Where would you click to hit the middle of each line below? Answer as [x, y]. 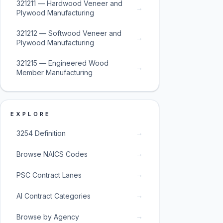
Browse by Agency [48, 217]
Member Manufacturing [55, 72]
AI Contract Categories [54, 196]
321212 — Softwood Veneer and [69, 33]
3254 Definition [41, 133]
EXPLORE [31, 114]
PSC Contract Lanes [49, 175]
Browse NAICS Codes [52, 154]
